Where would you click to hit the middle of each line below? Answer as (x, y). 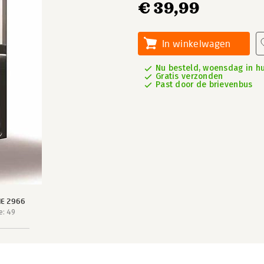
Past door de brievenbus (204, 85)
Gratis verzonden (189, 76)
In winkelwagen (197, 43)
